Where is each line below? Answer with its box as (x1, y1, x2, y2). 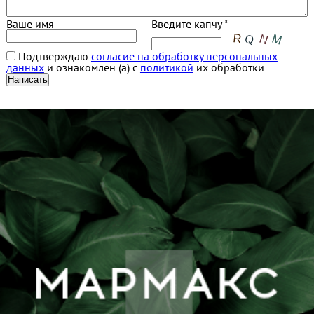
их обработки (193, 60, 264, 75)
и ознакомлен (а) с (43, 60, 140, 75)
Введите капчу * (151, 17, 228, 32)
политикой (139, 60, 193, 75)
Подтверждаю (15, 49, 91, 64)
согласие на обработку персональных (90, 49, 278, 64)
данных (6, 60, 44, 75)
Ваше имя (6, 17, 54, 32)
